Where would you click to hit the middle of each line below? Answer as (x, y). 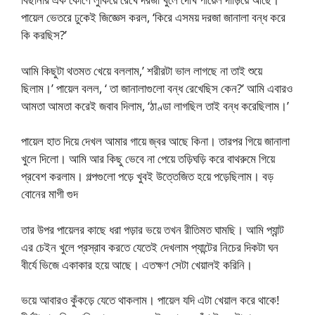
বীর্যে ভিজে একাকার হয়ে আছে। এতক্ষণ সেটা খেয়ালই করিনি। (137, 264)
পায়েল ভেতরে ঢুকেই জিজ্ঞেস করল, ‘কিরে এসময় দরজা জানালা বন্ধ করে (153, 18)
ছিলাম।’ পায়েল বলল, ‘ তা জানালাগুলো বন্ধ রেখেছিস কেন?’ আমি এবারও (157, 88)
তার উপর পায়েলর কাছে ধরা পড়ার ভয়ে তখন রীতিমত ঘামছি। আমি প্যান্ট (153, 229)
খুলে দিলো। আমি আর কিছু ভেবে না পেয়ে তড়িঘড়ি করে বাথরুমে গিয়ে (148, 159)
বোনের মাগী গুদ (50, 194)
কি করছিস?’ (44, 35)
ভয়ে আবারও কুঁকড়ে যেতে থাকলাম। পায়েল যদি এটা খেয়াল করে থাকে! (150, 300)
